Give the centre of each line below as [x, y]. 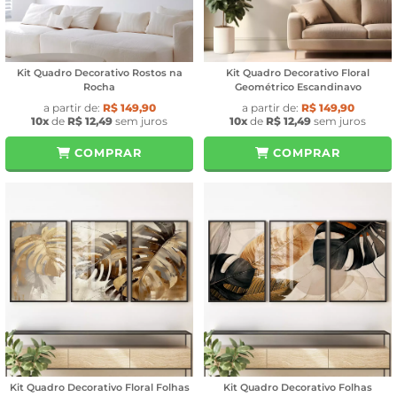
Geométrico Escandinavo [298, 87]
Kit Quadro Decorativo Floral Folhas [99, 387]
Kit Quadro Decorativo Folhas [298, 387]
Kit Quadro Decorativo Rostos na [99, 73]
